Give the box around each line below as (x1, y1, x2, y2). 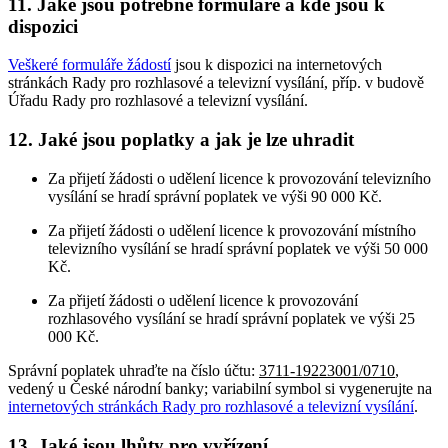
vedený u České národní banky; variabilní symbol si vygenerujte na (8, 379, 432, 397)
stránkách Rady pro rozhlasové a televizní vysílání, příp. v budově (8, 74, 424, 92)
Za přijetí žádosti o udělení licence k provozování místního (48, 221, 416, 239)
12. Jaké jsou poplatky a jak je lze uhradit (8, 129, 354, 151)
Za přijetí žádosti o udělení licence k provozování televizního (48, 169, 431, 187)
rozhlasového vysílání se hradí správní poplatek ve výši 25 (48, 309, 415, 327)
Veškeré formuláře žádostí (8, 56, 171, 74)
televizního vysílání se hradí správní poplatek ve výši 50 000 (48, 239, 428, 257)
